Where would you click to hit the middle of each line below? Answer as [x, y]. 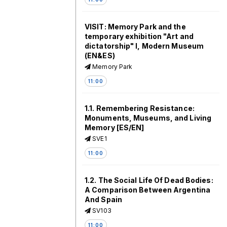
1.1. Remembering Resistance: [140, 108]
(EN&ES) [100, 55]
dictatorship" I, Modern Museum [144, 46]
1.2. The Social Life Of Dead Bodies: [149, 180]
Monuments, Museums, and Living [148, 118]
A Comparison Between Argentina [148, 190]
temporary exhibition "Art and [139, 36]
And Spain [103, 199]
